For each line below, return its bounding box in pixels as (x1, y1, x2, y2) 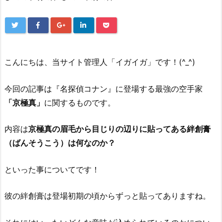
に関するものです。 (44, 97, 115, 108)
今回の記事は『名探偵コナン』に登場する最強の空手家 (4, 83, 203, 94)
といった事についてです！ (4, 164, 100, 174)
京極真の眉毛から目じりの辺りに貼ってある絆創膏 (28, 124, 211, 134)
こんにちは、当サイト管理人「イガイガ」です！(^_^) (4, 57, 195, 67)
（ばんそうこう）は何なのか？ (4, 138, 115, 148)
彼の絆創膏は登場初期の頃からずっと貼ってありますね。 (4, 191, 211, 201)
